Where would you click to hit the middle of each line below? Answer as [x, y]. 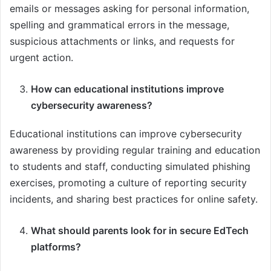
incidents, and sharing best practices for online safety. [134, 199]
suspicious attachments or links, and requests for [122, 41]
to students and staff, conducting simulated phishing [130, 166]
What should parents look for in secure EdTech [140, 230]
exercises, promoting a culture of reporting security [128, 182]
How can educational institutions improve [127, 89]
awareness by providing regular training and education [135, 150]
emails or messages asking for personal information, [129, 8]
